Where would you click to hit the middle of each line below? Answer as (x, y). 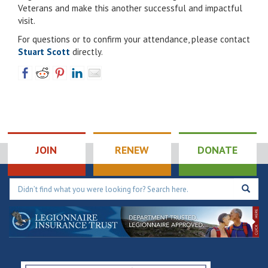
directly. (86, 52)
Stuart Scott (44, 52)
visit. (27, 21)
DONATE (218, 150)
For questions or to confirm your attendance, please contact (134, 39)
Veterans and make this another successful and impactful (130, 8)
